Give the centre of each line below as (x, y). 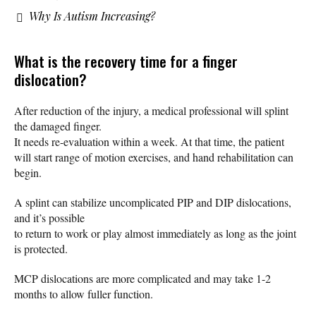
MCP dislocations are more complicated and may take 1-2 (142, 279)
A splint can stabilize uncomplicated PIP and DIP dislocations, (153, 202)
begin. (28, 173)
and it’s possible (49, 218)
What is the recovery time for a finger (126, 61)
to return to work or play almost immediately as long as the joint (155, 233)
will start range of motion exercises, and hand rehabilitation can (154, 157)
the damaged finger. (58, 126)
